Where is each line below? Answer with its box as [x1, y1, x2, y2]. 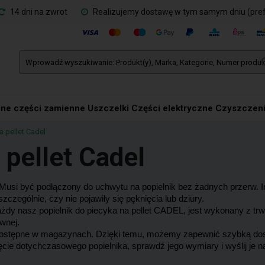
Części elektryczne [131, 103, 214, 114]
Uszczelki [87, 103, 129, 114]
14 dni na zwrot [8, 7, 67, 17]
